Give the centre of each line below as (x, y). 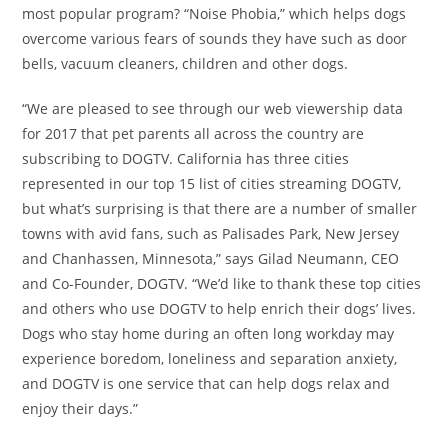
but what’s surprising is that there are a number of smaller (220, 209)
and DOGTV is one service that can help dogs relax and (206, 384)
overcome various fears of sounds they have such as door (215, 39)
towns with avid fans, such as (122, 234)
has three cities (296, 159)
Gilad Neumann (311, 259)
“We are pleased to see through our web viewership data (213, 109)
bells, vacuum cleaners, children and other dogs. (185, 64)
